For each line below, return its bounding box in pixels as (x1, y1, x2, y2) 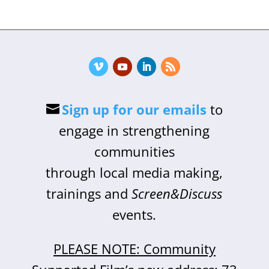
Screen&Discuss (131, 184, 223, 202)
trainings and (46, 184, 132, 202)
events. (112, 205, 157, 223)
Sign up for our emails (61, 100, 207, 118)
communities (94, 142, 175, 160)
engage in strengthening (59, 121, 210, 139)
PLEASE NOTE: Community (53, 240, 216, 258)
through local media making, (46, 163, 223, 181)
